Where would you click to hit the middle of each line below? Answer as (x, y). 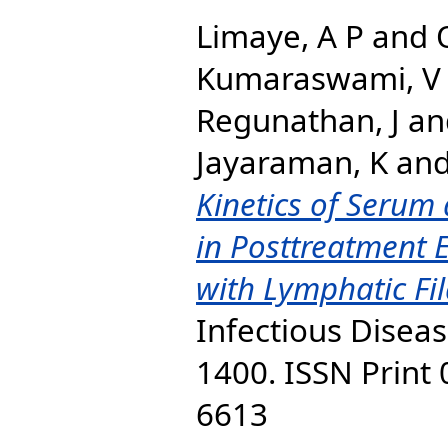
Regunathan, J (298, 119)
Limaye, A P (280, 35)
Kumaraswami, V (318, 77)
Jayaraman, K (292, 161)
